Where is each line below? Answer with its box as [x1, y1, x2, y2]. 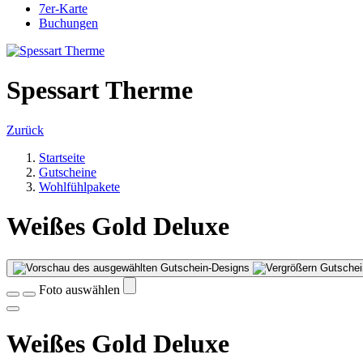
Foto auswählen [39, 282, 123, 297]
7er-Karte [39, 2, 88, 15]
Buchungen [39, 16, 98, 30]
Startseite [39, 150, 85, 164]
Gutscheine [39, 164, 96, 179]
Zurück [6, 122, 44, 137]
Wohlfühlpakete [39, 179, 120, 194]
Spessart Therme [6, 75, 193, 105]
